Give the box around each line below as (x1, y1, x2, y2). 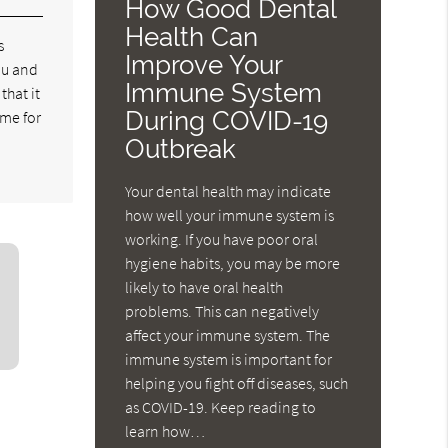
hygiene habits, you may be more (125, 253, 341, 274)
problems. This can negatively (125, 301, 320, 322)
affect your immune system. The (125, 325, 331, 346)
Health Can (125, 21, 259, 53)
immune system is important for (125, 349, 333, 370)
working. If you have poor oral (125, 229, 319, 250)
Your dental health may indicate (125, 181, 332, 202)
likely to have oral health (125, 277, 284, 298)
